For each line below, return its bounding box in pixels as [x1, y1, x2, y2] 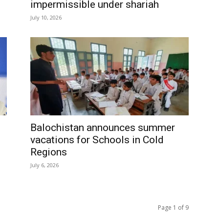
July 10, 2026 [30, 14, 62, 21]
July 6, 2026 [30, 161, 59, 169]
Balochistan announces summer [30, 122, 175, 133]
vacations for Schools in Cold [30, 134, 164, 146]
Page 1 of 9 [158, 203, 189, 212]
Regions [30, 146, 67, 158]
